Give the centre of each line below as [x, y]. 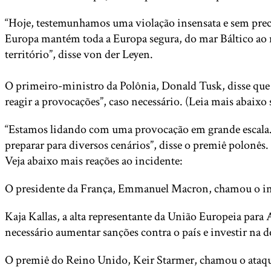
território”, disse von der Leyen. [79, 54]
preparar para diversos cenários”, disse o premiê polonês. [137, 145]
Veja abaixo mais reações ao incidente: [94, 161]
